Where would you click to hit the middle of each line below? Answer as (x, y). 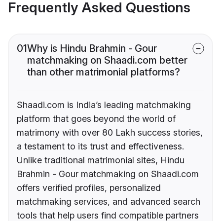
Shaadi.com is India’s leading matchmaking (104, 105)
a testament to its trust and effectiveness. (100, 147)
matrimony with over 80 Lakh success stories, (110, 133)
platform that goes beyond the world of (96, 119)
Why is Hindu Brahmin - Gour (92, 49)
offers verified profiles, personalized (89, 188)
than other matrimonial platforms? (104, 72)
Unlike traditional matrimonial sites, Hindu (101, 160)
